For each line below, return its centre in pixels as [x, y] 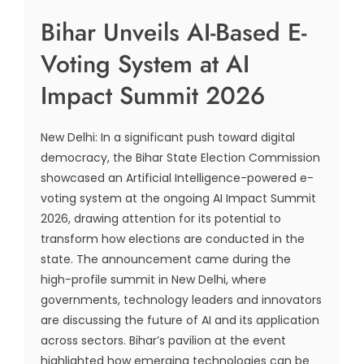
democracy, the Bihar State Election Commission [180, 158]
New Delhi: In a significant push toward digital [168, 137]
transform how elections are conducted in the [173, 239]
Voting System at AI [145, 64]
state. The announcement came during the [166, 259]
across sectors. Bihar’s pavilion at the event [163, 340]
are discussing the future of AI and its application [180, 320]
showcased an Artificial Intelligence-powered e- [177, 178]
